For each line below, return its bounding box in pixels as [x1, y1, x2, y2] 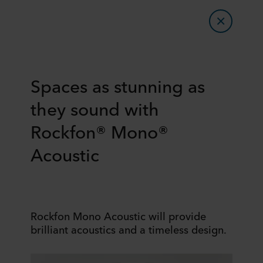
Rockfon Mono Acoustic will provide [31, 208, 206, 223]
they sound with [31, 96, 159, 120]
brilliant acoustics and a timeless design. [31, 221, 227, 237]
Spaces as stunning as [31, 73, 205, 97]
